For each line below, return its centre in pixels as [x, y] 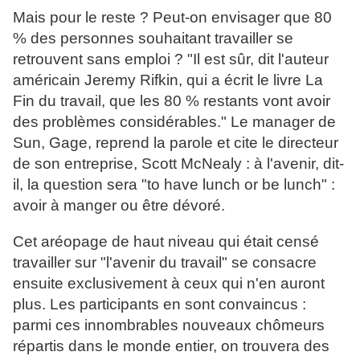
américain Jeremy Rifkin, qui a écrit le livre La [168, 80]
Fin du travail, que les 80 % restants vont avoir [172, 101]
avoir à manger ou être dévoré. [119, 206]
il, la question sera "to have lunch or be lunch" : [174, 185]
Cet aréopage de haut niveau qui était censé [166, 242]
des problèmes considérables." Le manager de [174, 122]
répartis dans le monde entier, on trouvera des [171, 346]
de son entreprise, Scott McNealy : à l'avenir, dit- [178, 164]
